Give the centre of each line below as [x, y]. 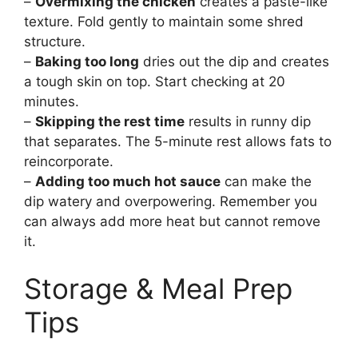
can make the [266, 181]
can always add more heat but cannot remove [172, 221]
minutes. [52, 101]
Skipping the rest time [110, 121]
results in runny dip [248, 121]
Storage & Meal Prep [158, 289]
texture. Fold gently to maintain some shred [164, 21]
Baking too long [87, 61]
